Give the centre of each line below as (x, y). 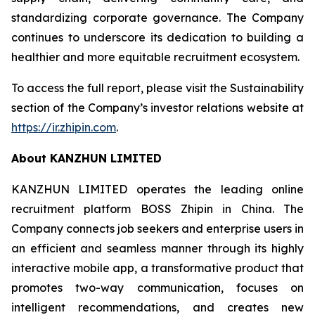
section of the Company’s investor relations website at (157, 108)
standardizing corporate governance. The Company (157, 18)
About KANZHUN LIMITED (86, 158)
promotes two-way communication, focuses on (157, 288)
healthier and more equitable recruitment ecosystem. (155, 57)
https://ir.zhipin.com (64, 127)
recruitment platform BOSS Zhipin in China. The (157, 209)
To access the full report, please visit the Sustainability (157, 88)
